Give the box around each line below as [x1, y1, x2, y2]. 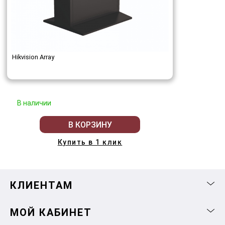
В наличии [17, 99, 51, 107]
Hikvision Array [12, 53, 54, 61]
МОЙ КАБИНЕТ [10, 206, 92, 219]
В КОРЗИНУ [68, 120, 112, 130]
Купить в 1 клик [57, 138, 123, 147]
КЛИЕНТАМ [10, 179, 73, 192]
